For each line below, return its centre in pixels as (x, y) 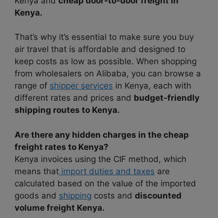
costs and (113, 195)
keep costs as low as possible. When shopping (106, 62)
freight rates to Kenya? (62, 147)
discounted (158, 195)
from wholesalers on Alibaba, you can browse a (108, 74)
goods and (37, 195)
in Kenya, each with (152, 86)
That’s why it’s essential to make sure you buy (104, 37)
